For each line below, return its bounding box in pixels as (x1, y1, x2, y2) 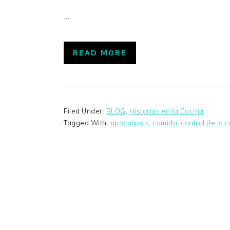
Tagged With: (64, 119, 110, 127)
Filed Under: (64, 107, 106, 116)
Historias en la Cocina (129, 107, 204, 116)
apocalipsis (110, 119, 149, 127)
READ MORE (73, 48, 127, 58)
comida (152, 119, 177, 127)
